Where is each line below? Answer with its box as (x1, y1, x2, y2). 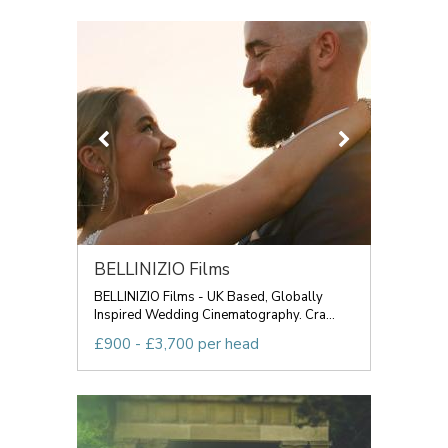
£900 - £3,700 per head (94, 334, 259, 354)
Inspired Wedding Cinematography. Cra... (94, 306, 335, 324)
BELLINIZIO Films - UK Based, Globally (94, 288, 323, 306)
